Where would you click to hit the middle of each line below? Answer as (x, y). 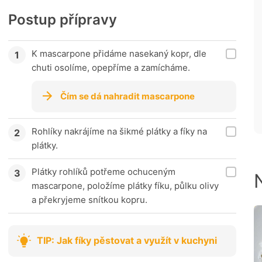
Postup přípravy (63, 19)
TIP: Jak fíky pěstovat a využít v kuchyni (127, 241)
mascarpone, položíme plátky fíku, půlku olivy (125, 185)
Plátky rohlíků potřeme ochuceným (104, 171)
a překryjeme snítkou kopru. (89, 199)
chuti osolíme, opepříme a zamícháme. (111, 67)
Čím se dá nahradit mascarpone (127, 96)
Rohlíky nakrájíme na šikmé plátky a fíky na (119, 131)
